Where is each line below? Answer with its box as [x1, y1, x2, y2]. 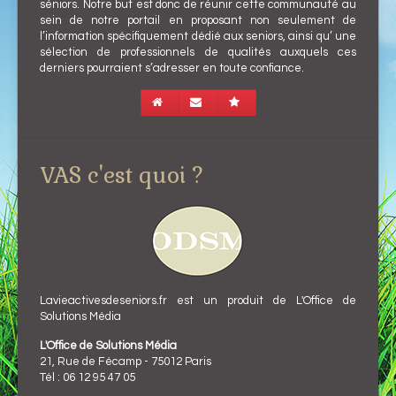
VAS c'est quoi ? [40, 160, 203, 189]
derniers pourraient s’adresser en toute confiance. [40, 61, 304, 74]
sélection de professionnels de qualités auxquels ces [40, 45, 356, 58]
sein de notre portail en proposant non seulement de [40, 13, 356, 27]
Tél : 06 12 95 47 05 [40, 370, 135, 384]
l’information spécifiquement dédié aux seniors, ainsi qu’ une [40, 29, 356, 42]
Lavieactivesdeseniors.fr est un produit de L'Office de [40, 293, 356, 307]
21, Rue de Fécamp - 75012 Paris [40, 354, 211, 368]
